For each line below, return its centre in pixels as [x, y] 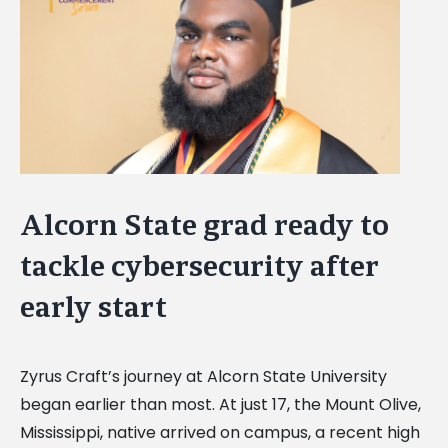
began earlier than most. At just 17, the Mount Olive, [220, 404]
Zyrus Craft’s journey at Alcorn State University [203, 376]
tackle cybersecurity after [199, 266]
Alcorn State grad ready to [204, 225]
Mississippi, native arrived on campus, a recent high [220, 432]
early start [93, 307]
